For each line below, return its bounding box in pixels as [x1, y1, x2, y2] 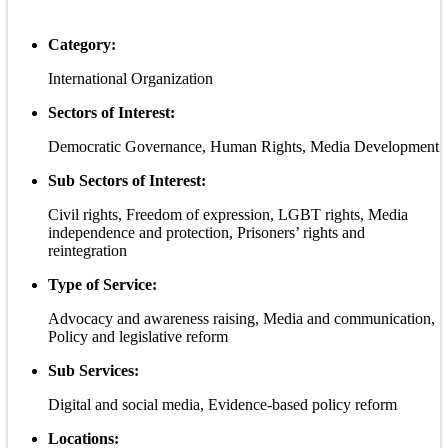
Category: [48, 36, 116, 54]
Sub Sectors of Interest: [48, 172, 206, 190]
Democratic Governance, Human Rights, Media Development [48, 138, 439, 156]
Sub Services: [48, 362, 139, 380]
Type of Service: [48, 276, 157, 294]
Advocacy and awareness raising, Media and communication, [48, 310, 435, 328]
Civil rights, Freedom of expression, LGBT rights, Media [48, 206, 408, 224]
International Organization [48, 70, 213, 88]
